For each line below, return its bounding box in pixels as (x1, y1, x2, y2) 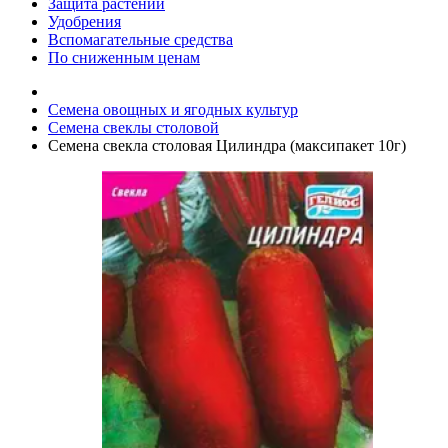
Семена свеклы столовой (48, 119, 219, 136)
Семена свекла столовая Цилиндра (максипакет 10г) (48, 137, 406, 154)
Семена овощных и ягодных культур (48, 101, 298, 118)
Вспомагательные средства (48, 31, 233, 48)
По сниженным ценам (48, 49, 200, 66)
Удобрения (48, 13, 121, 30)
